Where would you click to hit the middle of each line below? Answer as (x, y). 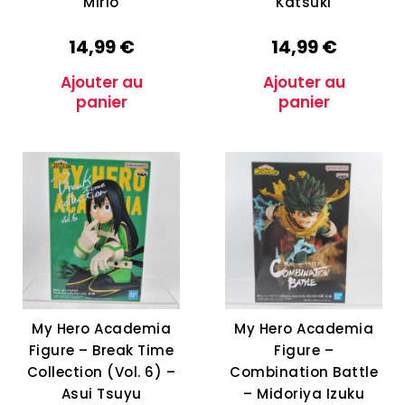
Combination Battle (304, 372)
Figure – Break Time (101, 350)
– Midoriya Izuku (304, 393)
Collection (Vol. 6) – (101, 372)
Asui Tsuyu (101, 393)
